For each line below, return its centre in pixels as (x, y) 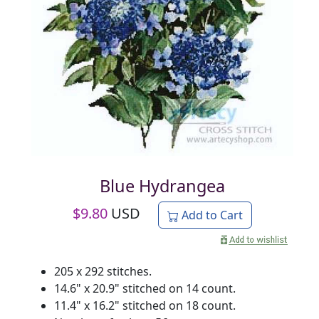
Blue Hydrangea (162, 185)
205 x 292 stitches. (103, 271)
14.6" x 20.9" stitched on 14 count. (145, 288)
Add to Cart (211, 215)
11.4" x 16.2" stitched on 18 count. (145, 305)
